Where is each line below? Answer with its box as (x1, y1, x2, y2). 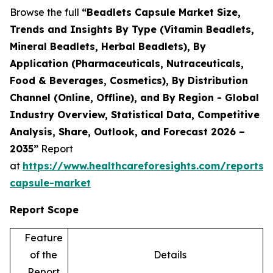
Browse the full (10, 5, 82, 18)
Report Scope (10, 203, 79, 216)
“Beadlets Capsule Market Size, (82, 5, 241, 18)
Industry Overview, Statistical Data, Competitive (10, 108, 260, 121)
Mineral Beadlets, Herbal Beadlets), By (10, 40, 206, 52)
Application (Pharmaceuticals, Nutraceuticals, (10, 57, 244, 69)
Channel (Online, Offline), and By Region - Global (10, 91, 259, 104)
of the (29, 248, 57, 261)
